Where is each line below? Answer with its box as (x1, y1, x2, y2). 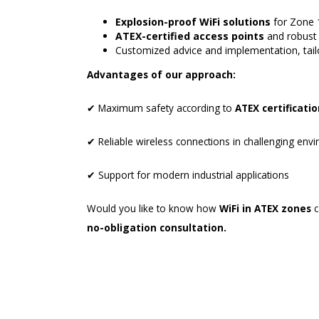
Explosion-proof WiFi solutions (115, 14, 271, 28)
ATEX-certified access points (115, 28, 264, 43)
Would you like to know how (87, 201, 219, 215)
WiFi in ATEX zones (219, 201, 311, 215)
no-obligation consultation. (87, 220, 226, 234)
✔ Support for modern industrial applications (87, 167, 289, 182)
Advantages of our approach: (87, 67, 236, 81)
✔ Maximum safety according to (87, 100, 235, 115)
